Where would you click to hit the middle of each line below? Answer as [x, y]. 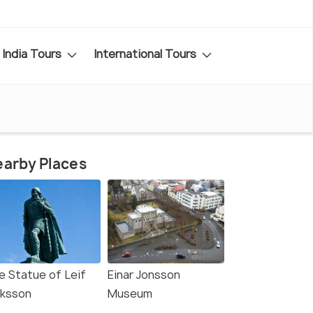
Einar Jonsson [144, 275]
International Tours [146, 53]
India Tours [33, 53]
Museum [130, 294]
